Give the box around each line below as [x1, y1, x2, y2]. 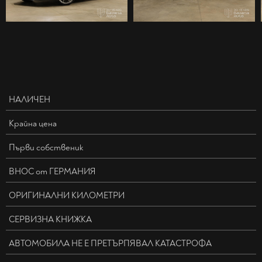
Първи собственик [9, 142, 84, 154]
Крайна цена [9, 118, 57, 130]
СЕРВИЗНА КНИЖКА [9, 214, 92, 226]
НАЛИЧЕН [9, 94, 50, 106]
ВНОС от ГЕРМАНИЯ [9, 166, 96, 178]
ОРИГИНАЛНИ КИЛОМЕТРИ [9, 190, 125, 202]
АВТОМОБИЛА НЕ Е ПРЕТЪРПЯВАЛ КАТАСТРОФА [9, 238, 212, 250]
